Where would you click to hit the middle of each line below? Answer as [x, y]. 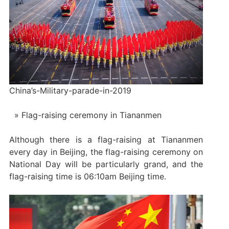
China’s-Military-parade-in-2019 [70, 91]
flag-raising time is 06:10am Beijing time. [87, 177]
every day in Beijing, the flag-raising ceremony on [106, 152]
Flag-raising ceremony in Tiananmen [91, 115]
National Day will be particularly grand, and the [106, 164]
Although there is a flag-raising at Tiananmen [106, 140]
